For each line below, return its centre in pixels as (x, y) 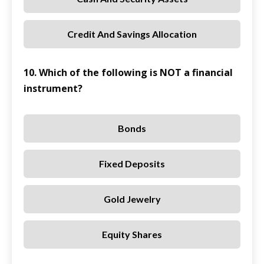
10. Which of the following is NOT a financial (128, 73)
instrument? (53, 89)
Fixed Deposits (132, 164)
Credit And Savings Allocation (132, 34)
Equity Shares (132, 235)
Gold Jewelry (132, 199)
